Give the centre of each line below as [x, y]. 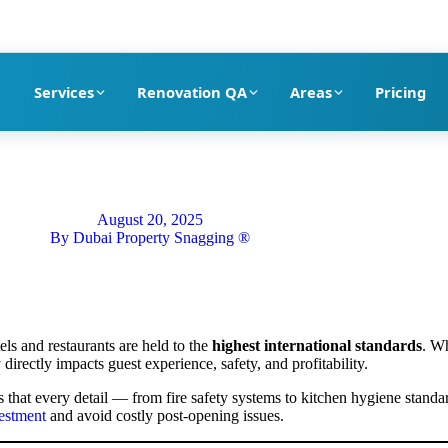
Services [63, 92]
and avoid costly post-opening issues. [165, 415]
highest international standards [317, 345]
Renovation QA [191, 92]
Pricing [400, 92]
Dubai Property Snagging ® [159, 237]
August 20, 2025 [150, 219]
